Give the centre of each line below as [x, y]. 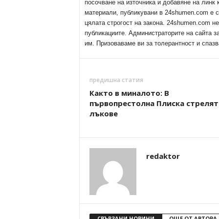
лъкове [103, 113]
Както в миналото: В [129, 93]
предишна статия [116, 80]
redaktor [163, 156]
